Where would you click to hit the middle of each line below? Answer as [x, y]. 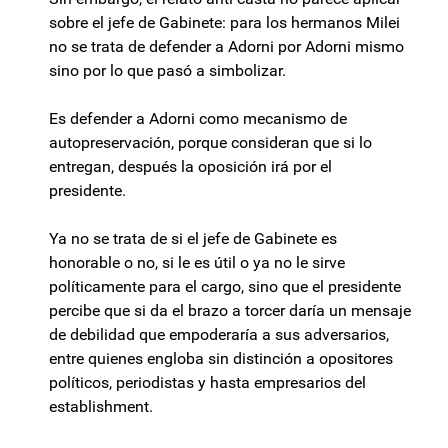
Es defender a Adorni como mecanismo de [198, 119]
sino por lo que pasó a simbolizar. [169, 71]
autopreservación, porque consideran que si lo [210, 143]
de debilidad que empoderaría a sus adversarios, [219, 335]
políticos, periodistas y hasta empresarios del [207, 383]
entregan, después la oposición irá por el [190, 167]
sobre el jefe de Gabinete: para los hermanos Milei [224, 23]
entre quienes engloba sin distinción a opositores [221, 359]
